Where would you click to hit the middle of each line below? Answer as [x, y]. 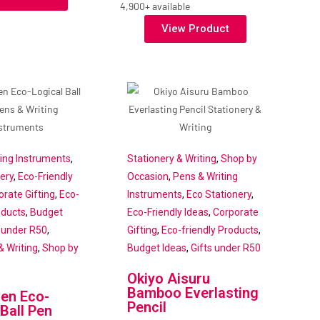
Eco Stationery [219, 195]
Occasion [148, 177]
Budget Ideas [157, 248]
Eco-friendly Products [210, 230]
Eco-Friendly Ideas [168, 212]
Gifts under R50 [226, 248]
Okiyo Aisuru [169, 279]
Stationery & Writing [172, 159]
